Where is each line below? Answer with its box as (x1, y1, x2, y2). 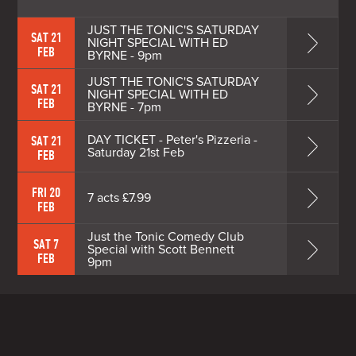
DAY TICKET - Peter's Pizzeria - (87, 131, 258, 148)
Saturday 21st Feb (87, 144, 185, 161)
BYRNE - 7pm (87, 99, 162, 115)
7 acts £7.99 (87, 189, 152, 206)
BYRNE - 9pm (87, 47, 163, 64)
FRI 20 (32, 184, 61, 199)
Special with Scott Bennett (87, 241, 235, 257)
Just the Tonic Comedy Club (87, 228, 245, 245)
